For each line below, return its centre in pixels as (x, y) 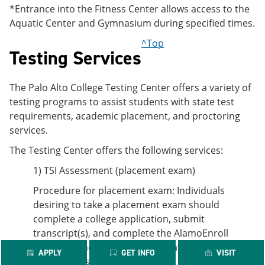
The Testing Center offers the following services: (116, 150)
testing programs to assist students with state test (122, 102)
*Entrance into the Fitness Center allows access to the (130, 9)
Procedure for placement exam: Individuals (129, 190)
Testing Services (75, 58)
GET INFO (138, 253)
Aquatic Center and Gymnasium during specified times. (132, 23)
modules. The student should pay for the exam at (143, 247)
